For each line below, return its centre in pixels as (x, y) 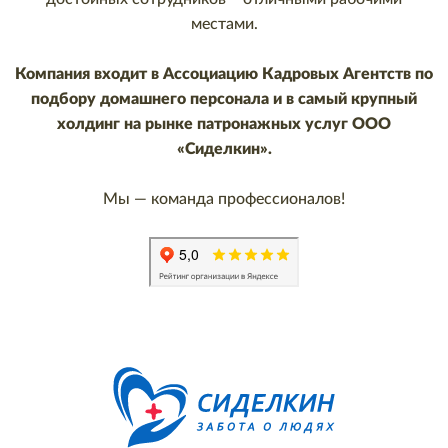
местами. (224, 24)
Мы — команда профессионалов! (224, 199)
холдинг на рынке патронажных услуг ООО (224, 124)
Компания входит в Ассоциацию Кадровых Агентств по (224, 74)
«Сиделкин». (224, 149)
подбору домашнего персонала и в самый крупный (224, 99)
